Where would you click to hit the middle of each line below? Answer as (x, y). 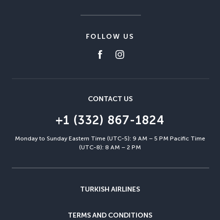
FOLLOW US (110, 37)
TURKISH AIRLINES (110, 189)
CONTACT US (110, 99)
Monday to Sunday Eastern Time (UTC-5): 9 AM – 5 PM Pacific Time (110, 138)
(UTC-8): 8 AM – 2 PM (110, 147)
